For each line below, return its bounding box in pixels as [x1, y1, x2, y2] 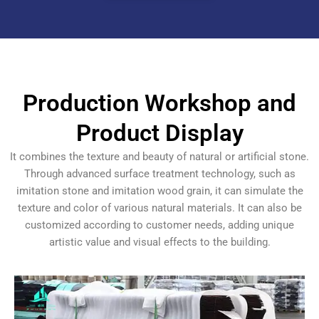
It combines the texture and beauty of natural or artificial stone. [10, 150, 309, 164]
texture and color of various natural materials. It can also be [17, 202, 302, 215]
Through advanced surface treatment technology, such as [23, 167, 296, 181]
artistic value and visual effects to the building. [48, 236, 271, 249]
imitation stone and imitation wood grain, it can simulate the [16, 184, 303, 198]
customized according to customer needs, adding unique [25, 219, 294, 232]
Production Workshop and [23, 89, 296, 117]
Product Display [75, 119, 244, 147]
